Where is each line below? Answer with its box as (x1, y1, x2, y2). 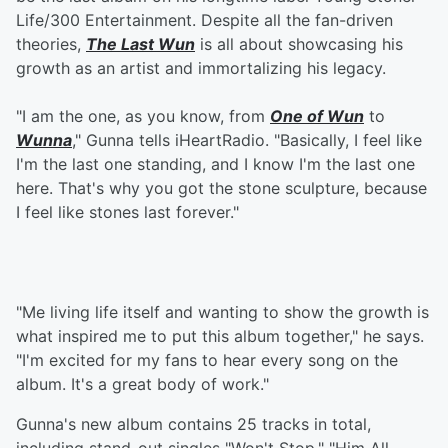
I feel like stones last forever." (16, 202, 239, 223)
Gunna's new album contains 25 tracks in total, (16, 414, 371, 435)
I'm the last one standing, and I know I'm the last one (16, 154, 415, 175)
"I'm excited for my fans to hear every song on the (16, 350, 398, 371)
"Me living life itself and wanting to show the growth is (16, 302, 429, 323)
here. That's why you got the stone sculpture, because (16, 178, 427, 199)
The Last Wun (86, 34, 195, 55)
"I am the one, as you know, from (16, 106, 270, 127)
